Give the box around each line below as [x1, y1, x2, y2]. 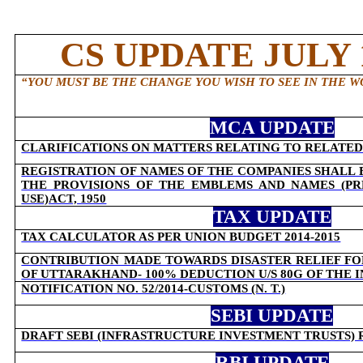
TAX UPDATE [212, 207, 331, 227]
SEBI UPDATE [211, 305, 334, 326]
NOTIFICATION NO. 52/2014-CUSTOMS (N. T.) [21, 282, 286, 295]
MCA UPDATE [209, 117, 335, 138]
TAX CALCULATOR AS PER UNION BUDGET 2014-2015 [21, 230, 341, 243]
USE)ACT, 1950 [21, 192, 107, 205]
